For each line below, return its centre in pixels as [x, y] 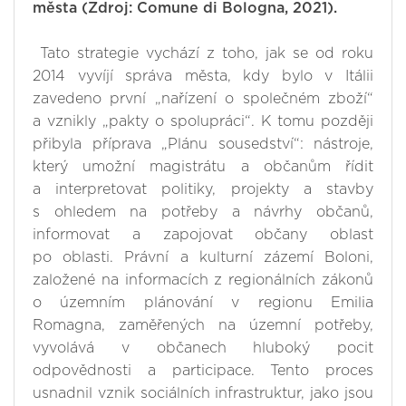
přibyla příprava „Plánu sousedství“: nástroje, [203, 145]
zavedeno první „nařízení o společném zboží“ [203, 99]
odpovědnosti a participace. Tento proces [203, 371]
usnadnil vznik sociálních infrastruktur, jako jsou [203, 394]
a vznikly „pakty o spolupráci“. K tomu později [203, 122]
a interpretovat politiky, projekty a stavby [203, 190]
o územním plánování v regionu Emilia [203, 303]
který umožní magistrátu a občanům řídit [203, 167]
